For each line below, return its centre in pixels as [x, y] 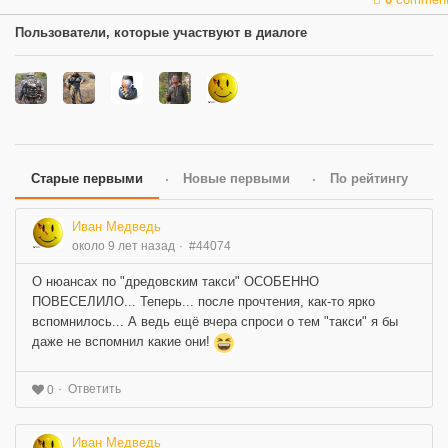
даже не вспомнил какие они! [123, 342]
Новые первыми [236, 179]
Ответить [94, 388]
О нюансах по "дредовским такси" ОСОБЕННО [175, 282]
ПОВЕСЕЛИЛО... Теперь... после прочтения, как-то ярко [203, 302]
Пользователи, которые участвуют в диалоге [161, 33]
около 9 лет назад [123, 246]
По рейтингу [369, 179]
